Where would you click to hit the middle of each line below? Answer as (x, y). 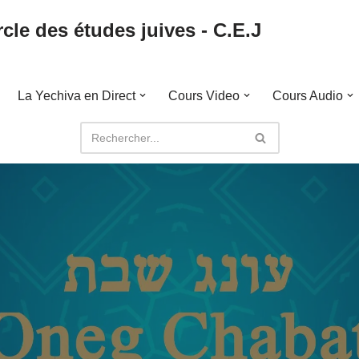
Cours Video (204, 96)
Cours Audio (307, 96)
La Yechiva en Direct (76, 96)
